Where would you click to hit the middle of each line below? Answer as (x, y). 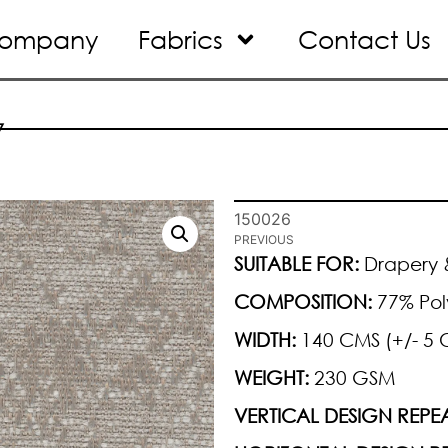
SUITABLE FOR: (296, 263)
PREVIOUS (264, 240)
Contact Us (365, 39)
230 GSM (352, 377)
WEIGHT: (271, 377)
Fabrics (181, 39)
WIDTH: (265, 339)
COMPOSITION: (303, 301)
